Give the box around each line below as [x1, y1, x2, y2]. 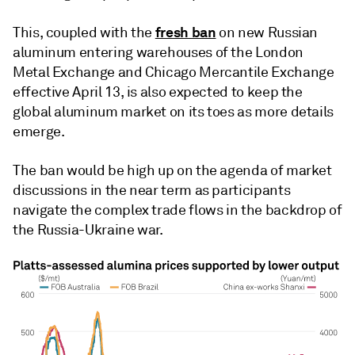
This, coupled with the [13, 24, 155, 41]
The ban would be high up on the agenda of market [13, 162, 332, 179]
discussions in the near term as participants [13, 181, 291, 199]
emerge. [13, 123, 65, 140]
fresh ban [155, 23, 216, 41]
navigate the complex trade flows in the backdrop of [13, 201, 342, 219]
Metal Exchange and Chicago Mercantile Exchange [13, 63, 334, 81]
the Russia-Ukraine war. [13, 221, 163, 239]
